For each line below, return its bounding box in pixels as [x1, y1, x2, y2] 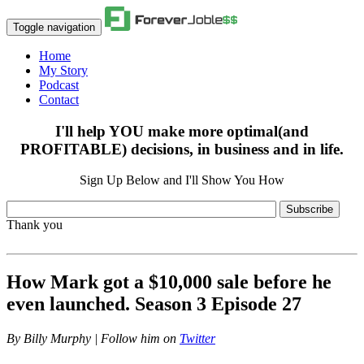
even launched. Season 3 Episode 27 [6, 293, 301, 315]
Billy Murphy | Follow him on [24, 331, 180, 346]
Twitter [180, 331, 215, 346]
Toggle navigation [13, 21, 95, 33]
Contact [39, 93, 79, 106]
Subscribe [286, 203, 333, 216]
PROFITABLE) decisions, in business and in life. [20, 140, 344, 158]
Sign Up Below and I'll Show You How [80, 173, 284, 188]
